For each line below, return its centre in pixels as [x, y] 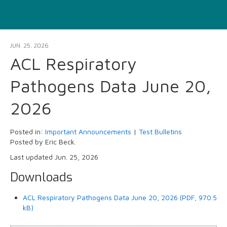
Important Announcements [88, 132]
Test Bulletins [160, 132]
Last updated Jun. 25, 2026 [54, 157]
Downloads [41, 178]
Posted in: [28, 132]
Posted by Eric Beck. [43, 142]
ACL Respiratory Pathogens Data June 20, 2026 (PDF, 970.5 [120, 198]
